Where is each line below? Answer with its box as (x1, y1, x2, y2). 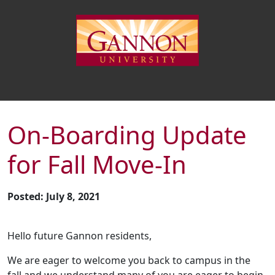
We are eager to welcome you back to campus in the (7, 254, 250, 268)
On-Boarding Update (7, 118, 247, 152)
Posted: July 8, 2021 (7, 190, 100, 204)
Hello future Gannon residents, (7, 229, 152, 243)
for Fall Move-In (7, 147, 187, 182)
